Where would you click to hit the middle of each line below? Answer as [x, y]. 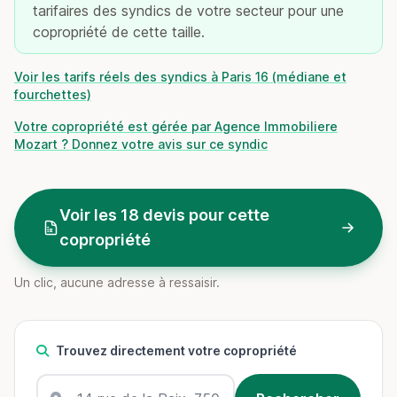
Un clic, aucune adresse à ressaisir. [117, 282]
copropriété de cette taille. [119, 32]
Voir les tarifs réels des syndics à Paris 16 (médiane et [180, 77]
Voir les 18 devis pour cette [164, 215]
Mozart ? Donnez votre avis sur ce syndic [141, 144]
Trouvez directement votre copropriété [176, 350]
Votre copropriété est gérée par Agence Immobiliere [176, 126]
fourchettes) [53, 94]
